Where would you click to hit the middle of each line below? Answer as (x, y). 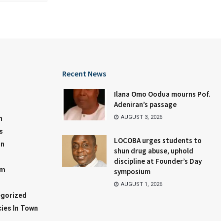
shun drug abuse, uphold (154, 151)
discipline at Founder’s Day (158, 161)
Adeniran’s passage (145, 105)
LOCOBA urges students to (158, 141)
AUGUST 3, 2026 (141, 117)
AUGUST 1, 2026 (141, 184)
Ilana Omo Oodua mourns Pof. (162, 94)
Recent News (84, 74)
